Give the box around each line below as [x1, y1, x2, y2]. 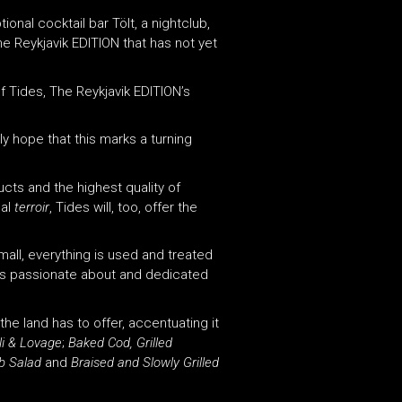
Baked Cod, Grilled [68, 334, 172, 351]
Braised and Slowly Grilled [71, 354, 219, 371]
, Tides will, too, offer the [49, 198, 197, 215]
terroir [14, 198, 49, 215]
